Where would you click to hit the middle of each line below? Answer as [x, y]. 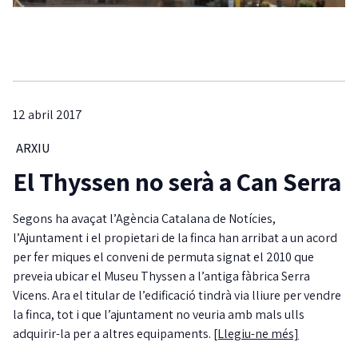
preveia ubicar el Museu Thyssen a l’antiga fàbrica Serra [161, 276]
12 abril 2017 [48, 115]
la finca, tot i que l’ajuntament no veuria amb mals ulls [159, 315]
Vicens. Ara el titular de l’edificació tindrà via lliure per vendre [177, 296]
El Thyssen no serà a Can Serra [177, 182]
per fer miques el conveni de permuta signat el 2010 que [163, 257]
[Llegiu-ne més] [256, 334]
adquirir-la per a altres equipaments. [113, 334]
